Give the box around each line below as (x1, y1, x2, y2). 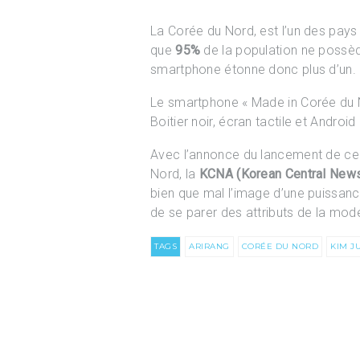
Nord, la (150, 166, 199, 182)
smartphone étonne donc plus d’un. (150, 61, 356, 77)
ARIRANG (189, 240, 230, 252)
